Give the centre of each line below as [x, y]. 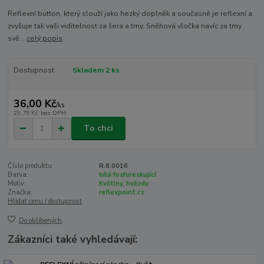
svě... [17, 39]
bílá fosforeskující [127, 175]
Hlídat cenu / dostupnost [45, 202]
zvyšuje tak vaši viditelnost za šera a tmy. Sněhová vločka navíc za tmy [125, 26]
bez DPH [53, 113]
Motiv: [17, 184]
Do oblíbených [41, 220]
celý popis [45, 39]
